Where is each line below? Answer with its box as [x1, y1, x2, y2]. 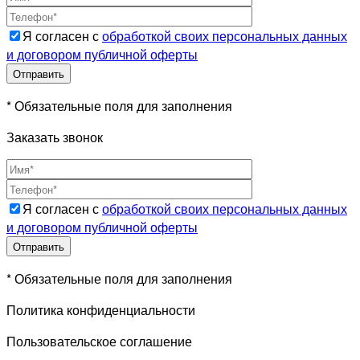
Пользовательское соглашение [6, 331, 192, 350]
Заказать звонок [6, 127, 103, 146]
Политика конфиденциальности [6, 300, 195, 319]
